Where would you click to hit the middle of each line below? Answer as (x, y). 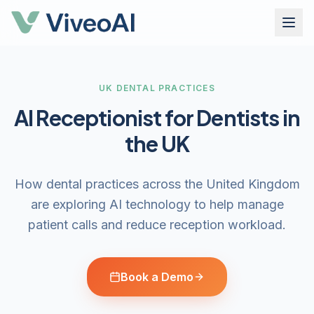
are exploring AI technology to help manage (157, 204)
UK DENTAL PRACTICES (157, 88)
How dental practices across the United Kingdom (157, 184)
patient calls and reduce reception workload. (157, 225)
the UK (157, 144)
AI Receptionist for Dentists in (157, 118)
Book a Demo (157, 277)
